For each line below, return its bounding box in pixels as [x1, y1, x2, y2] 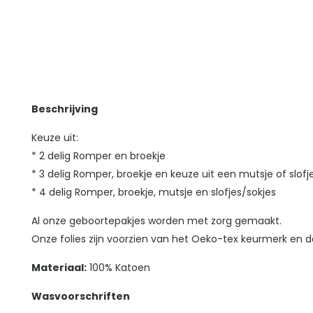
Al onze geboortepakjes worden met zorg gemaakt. [31, 214, 282, 228]
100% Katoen [86, 261, 150, 275]
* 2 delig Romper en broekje [31, 149, 166, 163]
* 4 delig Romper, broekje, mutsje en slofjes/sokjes [31, 185, 276, 200]
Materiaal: [31, 261, 87, 275]
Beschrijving [31, 102, 98, 117]
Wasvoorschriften [31, 289, 130, 304]
